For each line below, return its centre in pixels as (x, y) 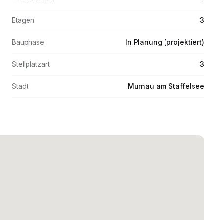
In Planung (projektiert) (165, 42)
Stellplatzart (31, 64)
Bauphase (28, 42)
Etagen (23, 20)
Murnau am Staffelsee (166, 86)
